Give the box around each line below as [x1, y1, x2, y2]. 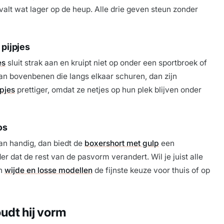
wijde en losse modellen [4, 165, 92, 175]
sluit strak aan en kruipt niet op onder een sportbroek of [5, 57, 207, 67]
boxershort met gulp [84, 138, 159, 148]
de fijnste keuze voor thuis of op [92, 165, 210, 175]
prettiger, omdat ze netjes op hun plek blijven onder [15, 84, 201, 94]
